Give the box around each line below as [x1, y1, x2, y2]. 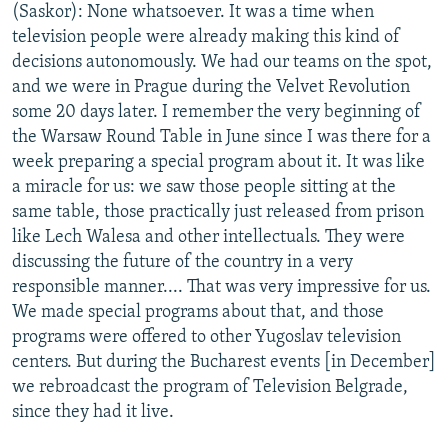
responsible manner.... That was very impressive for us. [12, 277, 431, 297]
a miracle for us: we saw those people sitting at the [12, 177, 396, 197]
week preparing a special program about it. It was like [12, 152, 425, 172]
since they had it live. [12, 402, 174, 422]
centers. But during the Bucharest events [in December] [12, 352, 436, 372]
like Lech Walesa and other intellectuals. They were [12, 227, 405, 247]
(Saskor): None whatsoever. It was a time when [12, 2, 374, 22]
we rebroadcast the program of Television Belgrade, [12, 377, 408, 397]
